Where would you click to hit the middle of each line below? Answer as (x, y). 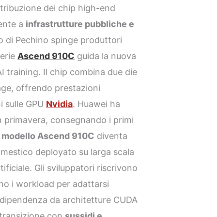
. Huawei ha (97, 104)
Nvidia (60, 104)
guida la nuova (106, 56)
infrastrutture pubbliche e (80, 24)
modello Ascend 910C (48, 136)
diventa (111, 136)
